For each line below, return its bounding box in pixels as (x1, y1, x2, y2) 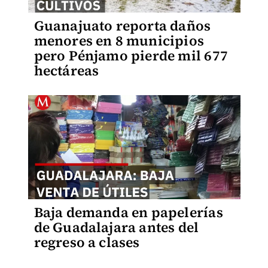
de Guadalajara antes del (33, 218, 199, 237)
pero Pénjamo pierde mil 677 (33, 46, 228, 65)
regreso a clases (33, 233, 140, 252)
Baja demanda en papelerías (33, 203, 223, 222)
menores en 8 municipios (33, 31, 205, 50)
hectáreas (33, 61, 99, 80)
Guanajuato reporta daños (33, 16, 211, 35)
